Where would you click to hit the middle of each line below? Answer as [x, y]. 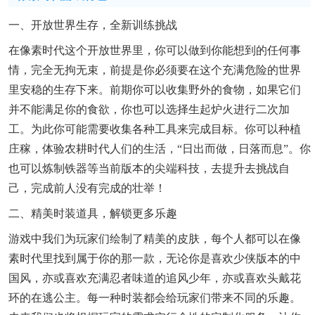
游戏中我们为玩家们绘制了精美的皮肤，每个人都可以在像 [155, 239]
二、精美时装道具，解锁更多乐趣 [93, 214]
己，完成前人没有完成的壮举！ [87, 188]
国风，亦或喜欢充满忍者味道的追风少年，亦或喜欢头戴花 [155, 278]
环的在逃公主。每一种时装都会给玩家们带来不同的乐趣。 [155, 298]
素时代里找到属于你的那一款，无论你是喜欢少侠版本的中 [155, 259]
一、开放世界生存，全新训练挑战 [93, 25]
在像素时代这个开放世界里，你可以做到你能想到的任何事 [155, 51]
